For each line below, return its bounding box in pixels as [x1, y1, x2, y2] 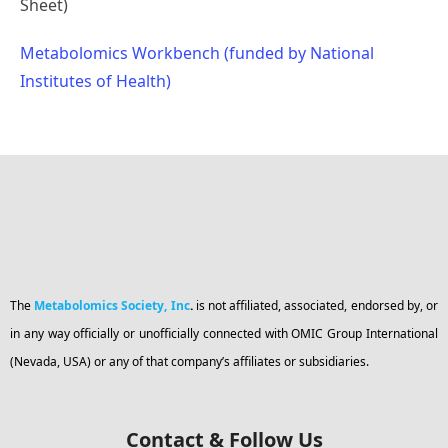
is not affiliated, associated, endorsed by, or [195, 297, 439, 314]
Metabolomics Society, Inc [34, 297, 190, 314]
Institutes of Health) [20, 70, 171, 92]
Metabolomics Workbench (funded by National [20, 42, 374, 64]
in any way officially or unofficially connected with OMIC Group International [10, 325, 438, 342]
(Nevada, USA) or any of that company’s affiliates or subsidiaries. [10, 353, 369, 370]
